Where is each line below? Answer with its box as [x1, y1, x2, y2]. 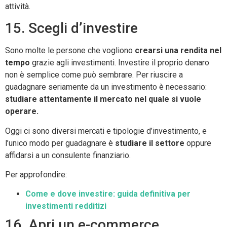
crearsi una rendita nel [135, 46, 221, 56]
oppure [184, 138, 211, 148]
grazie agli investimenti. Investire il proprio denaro [30, 58, 209, 68]
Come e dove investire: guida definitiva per [25, 189, 191, 199]
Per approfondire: [5, 169, 67, 179]
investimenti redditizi [25, 201, 106, 211]
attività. [5, 1, 30, 11]
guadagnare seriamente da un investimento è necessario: [5, 82, 207, 92]
